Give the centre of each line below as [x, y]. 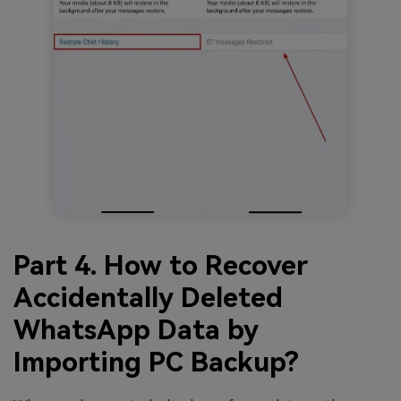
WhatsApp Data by [136, 329]
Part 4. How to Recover [161, 265]
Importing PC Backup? [156, 362]
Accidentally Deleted [148, 297]
